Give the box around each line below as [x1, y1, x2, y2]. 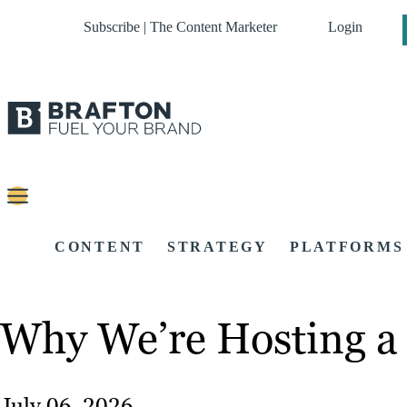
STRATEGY [167, 239, 268, 255]
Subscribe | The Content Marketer [84, 19, 277, 35]
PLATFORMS [289, 239, 404, 255]
